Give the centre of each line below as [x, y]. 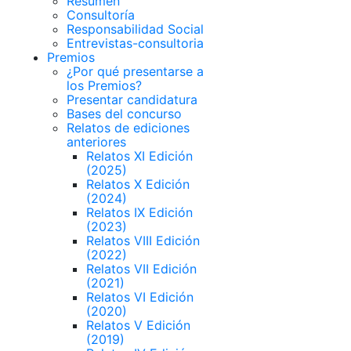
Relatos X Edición [138, 184]
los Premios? [104, 85]
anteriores [96, 142]
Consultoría [101, 15]
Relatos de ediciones [128, 128]
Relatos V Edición [138, 325]
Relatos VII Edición [141, 269]
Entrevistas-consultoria [135, 43]
